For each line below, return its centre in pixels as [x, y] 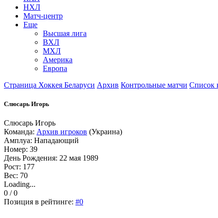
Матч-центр [43, 16]
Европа [55, 68]
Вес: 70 [16, 176]
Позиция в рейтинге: [40, 202]
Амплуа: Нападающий [41, 141]
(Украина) [105, 132]
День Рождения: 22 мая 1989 [51, 158]
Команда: [20, 132]
